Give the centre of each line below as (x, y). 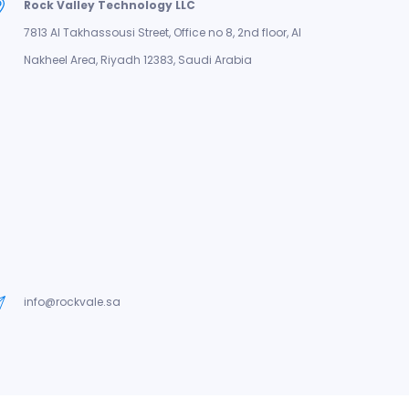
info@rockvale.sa (72, 302)
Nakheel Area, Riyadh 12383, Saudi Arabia (138, 60)
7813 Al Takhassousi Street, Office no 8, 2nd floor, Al (163, 32)
